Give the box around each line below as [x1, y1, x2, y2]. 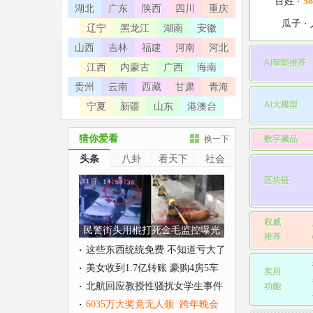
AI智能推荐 [264, 57, 306, 68]
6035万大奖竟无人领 [86, 299, 174, 310]
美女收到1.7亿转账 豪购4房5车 [86, 263, 219, 273]
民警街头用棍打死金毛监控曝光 [83, 225, 220, 235]
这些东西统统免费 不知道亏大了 [86, 245, 226, 255]
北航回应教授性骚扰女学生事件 [86, 281, 223, 291]
